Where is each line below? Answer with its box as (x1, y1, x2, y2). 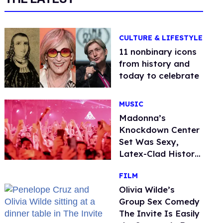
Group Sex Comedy (119, 196, 200, 207)
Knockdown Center (119, 124, 200, 135)
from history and (119, 58, 190, 69)
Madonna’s (119, 112, 166, 123)
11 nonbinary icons (119, 46, 197, 57)
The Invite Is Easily (119, 208, 200, 219)
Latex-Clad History (119, 148, 200, 159)
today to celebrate (119, 70, 200, 81)
